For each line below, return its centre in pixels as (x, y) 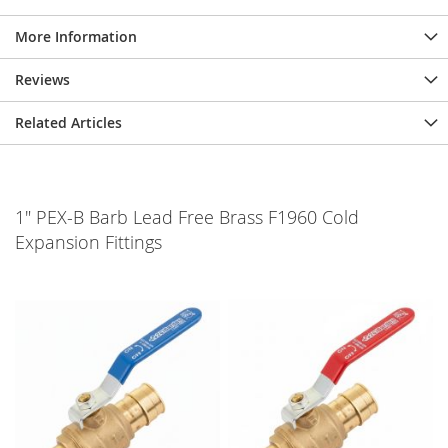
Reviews (42, 79)
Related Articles (68, 122)
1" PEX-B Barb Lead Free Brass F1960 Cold (187, 216)
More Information (76, 36)
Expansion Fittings (88, 241)
